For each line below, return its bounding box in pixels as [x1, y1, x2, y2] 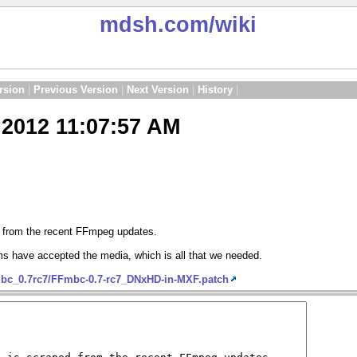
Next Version [127, 84, 189, 96]
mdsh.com [100, 12, 210, 37]
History [198, 84, 233, 96]
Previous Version [33, 84, 118, 96]
